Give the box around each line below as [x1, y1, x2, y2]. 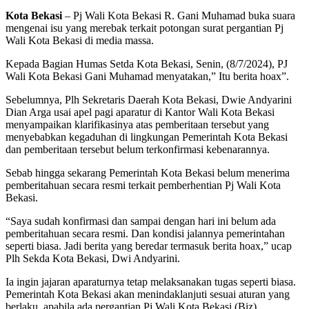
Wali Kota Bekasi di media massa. [6, 34, 154, 47]
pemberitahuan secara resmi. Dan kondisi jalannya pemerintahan [6, 228, 285, 240]
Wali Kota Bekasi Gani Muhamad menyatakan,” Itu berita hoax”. [6, 70, 289, 83]
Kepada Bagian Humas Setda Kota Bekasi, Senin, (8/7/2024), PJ [6, 58, 288, 70]
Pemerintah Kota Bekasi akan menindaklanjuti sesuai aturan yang [6, 288, 290, 301]
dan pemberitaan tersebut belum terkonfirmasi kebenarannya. [6, 143, 270, 156]
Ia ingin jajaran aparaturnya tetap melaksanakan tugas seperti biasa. [6, 276, 296, 288]
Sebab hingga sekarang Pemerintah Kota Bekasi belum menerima [6, 167, 290, 179]
